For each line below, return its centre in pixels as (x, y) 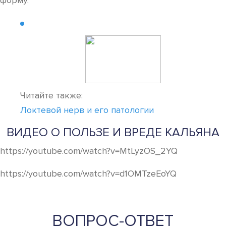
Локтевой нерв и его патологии (87, 110)
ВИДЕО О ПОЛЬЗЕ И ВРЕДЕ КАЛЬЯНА (113, 132)
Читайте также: (51, 95)
